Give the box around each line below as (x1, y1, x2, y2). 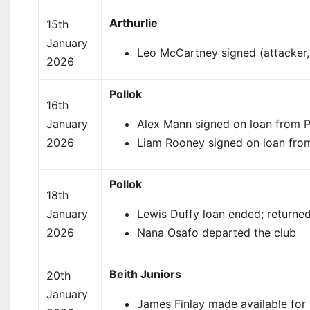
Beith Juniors (109, 267, 182, 281)
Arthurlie (109, 16, 158, 30)
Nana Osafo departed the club (137, 226, 297, 239)
